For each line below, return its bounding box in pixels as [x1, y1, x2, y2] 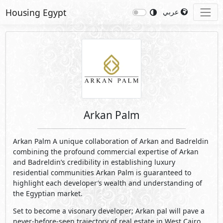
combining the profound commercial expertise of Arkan [12, 147, 199, 157]
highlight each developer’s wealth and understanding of [12, 178, 202, 188]
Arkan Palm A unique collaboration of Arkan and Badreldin [12, 136, 209, 146]
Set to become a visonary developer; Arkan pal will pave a [12, 206, 205, 216]
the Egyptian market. [12, 189, 83, 199]
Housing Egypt [5, 6, 66, 18]
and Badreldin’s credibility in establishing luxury [12, 157, 175, 167]
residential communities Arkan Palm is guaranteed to [12, 168, 191, 178]
